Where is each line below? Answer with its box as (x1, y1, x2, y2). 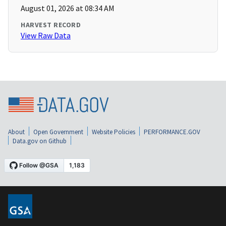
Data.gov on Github (13, 137, 67, 146)
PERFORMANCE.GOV (144, 128, 200, 137)
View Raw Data (21, 30, 71, 41)
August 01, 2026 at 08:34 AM (21, 3, 115, 14)
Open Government (33, 128, 83, 137)
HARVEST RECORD (21, 20, 81, 30)
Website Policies (92, 128, 135, 137)
